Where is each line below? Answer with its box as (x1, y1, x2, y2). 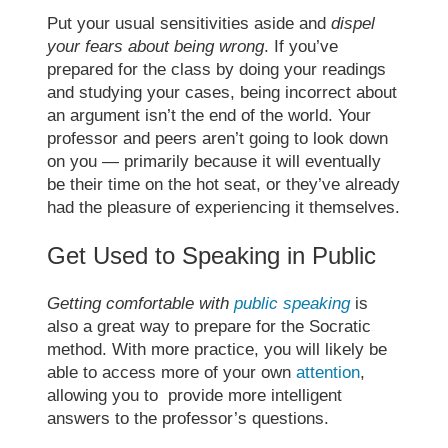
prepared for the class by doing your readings (47, 59, 387, 79)
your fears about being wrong (47, 36, 265, 56)
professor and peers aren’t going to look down (47, 128, 389, 148)
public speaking (234, 293, 351, 313)
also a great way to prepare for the (47, 316, 310, 336)
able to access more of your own (47, 362, 297, 382)
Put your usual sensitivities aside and (47, 13, 332, 33)
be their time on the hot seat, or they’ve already (47, 174, 401, 194)
